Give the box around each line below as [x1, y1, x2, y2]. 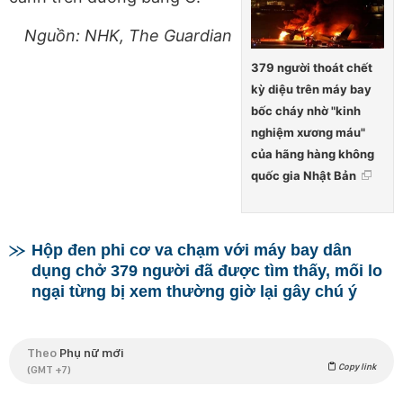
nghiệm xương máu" [251, 125, 365, 140]
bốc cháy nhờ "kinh [251, 103, 361, 119]
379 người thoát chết [251, 60, 372, 76]
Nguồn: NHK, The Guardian [24, 25, 232, 45]
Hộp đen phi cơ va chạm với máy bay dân [31, 241, 352, 260]
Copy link [336, 361, 376, 372]
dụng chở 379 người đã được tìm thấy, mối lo [31, 262, 382, 281]
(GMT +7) [27, 363, 71, 377]
